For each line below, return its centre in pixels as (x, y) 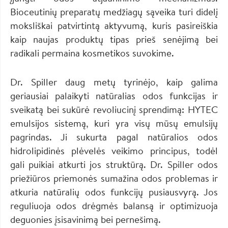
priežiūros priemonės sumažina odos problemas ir (114, 178)
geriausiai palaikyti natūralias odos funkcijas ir (114, 95)
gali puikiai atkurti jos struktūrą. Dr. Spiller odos (114, 164)
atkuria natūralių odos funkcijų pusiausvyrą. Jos (114, 192)
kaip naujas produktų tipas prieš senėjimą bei (114, 39)
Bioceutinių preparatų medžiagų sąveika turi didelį (114, 11)
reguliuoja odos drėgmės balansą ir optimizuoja (114, 205)
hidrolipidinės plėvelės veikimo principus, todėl (114, 150)
